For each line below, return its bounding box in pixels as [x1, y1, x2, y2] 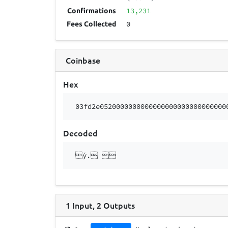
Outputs [103, 199, 135, 211]
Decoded [63, 127, 98, 139]
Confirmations [67, 7, 117, 15]
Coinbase [66, 54, 100, 66]
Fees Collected [67, 20, 117, 28]
